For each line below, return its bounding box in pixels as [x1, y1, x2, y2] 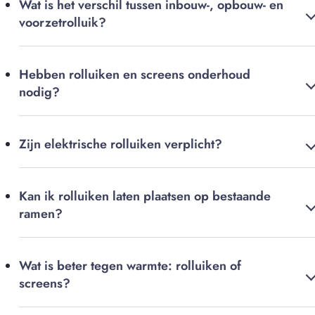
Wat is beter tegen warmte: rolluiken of [19, 257, 241, 276]
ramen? [19, 205, 63, 224]
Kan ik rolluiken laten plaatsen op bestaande [19, 187, 271, 206]
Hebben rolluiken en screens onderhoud [19, 65, 250, 84]
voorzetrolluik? [19, 13, 106, 32]
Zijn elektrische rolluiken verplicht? [19, 135, 222, 154]
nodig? [19, 83, 60, 102]
